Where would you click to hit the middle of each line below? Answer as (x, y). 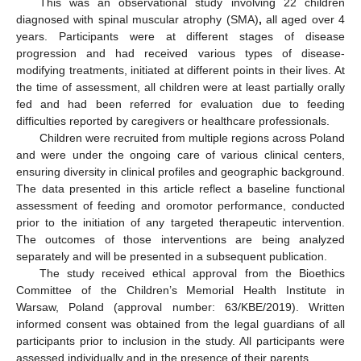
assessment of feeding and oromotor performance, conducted (180, 205)
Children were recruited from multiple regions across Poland (192, 138)
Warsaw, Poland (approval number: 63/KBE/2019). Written (180, 307)
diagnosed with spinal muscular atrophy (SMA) (137, 19)
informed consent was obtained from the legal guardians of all (180, 324)
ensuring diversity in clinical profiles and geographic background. (180, 172)
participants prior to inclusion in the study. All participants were (180, 341)
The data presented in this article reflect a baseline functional (180, 189)
